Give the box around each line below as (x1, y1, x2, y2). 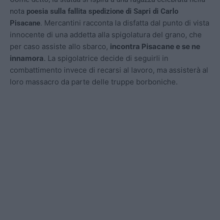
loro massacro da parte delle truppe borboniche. (10, 77, 180, 86)
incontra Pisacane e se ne (110, 42, 200, 51)
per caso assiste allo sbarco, (10, 42, 110, 51)
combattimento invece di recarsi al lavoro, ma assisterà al (10, 65, 208, 75)
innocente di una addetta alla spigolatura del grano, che (10, 30, 202, 39)
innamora (10, 54, 44, 63)
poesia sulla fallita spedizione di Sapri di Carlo (27, 7, 178, 16)
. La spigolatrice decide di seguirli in (44, 54, 168, 63)
